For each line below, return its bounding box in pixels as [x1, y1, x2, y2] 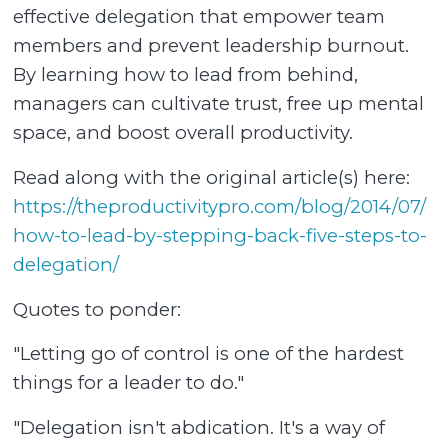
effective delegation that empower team [13, 5, 386, 29]
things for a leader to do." [13, 371, 245, 395]
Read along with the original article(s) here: [13, 165, 411, 189]
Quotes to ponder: [13, 297, 182, 321]
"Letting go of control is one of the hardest [13, 342, 405, 366]
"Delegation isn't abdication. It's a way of [13, 415, 386, 439]
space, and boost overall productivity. [13, 121, 354, 145]
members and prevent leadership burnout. [13, 34, 410, 58]
